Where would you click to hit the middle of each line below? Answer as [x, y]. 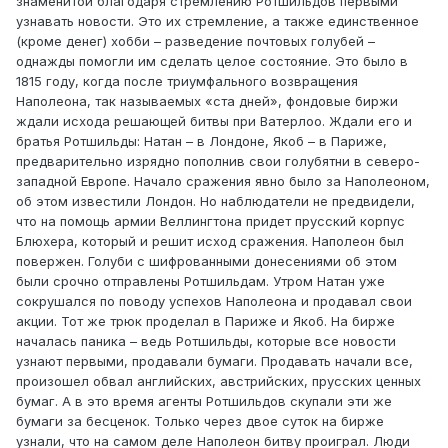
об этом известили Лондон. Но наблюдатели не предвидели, [215, 201]
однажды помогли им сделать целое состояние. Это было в [212, 61]
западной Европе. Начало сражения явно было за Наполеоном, [223, 181]
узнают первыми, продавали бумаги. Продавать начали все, [214, 361]
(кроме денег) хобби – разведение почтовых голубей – [195, 41]
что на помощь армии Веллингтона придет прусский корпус [210, 221]
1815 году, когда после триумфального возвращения [187, 81]
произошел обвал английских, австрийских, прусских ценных [218, 381]
